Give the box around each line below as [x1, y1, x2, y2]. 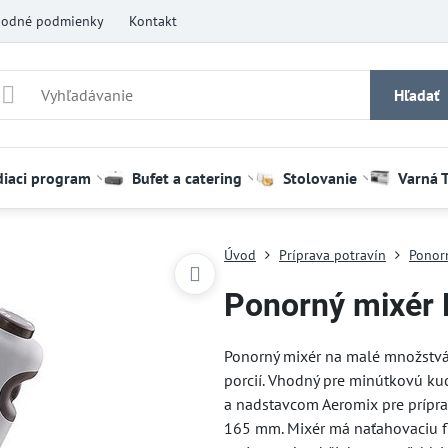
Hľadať [393, 85, 440, 105]
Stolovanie [282, 168, 357, 188]
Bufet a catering [131, 168, 242, 188]
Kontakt [128, 11, 177, 30]
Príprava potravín [278, 246, 386, 264]
